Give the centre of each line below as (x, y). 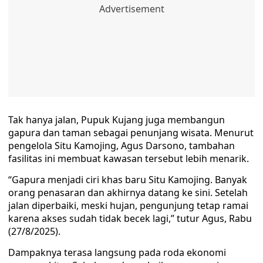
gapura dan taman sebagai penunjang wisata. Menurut (131, 133)
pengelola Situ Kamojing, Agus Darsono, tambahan (122, 146)
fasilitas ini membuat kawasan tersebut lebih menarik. (129, 159)
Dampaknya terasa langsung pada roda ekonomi (117, 252)
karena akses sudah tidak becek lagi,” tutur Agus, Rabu (130, 218)
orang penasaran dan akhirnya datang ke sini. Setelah (128, 193)
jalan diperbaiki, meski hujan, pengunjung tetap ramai (128, 205)
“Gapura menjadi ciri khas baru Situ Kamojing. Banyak (128, 180)
